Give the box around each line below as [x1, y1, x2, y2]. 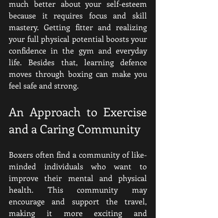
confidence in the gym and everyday [9, 45, 147, 55]
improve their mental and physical [9, 173, 147, 183]
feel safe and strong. [9, 80, 79, 91]
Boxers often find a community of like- [9, 149, 147, 160]
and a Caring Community [9, 121, 140, 136]
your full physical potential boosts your [9, 34, 147, 44]
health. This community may [9, 184, 147, 195]
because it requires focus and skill [9, 10, 147, 20]
